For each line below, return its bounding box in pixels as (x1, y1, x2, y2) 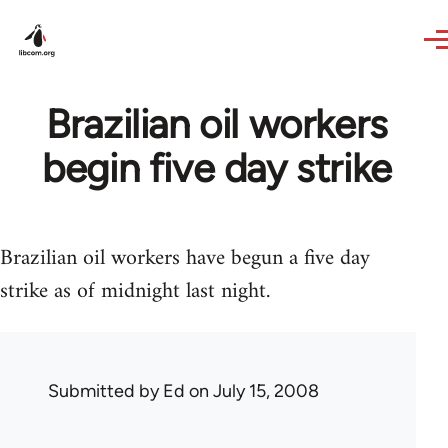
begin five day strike (42, 144, 392, 192)
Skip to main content (18, 4, 173, 23)
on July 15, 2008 (185, 380, 319, 402)
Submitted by (48, 380, 163, 402)
